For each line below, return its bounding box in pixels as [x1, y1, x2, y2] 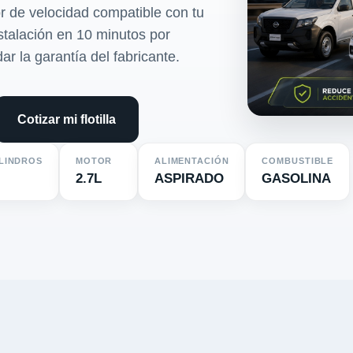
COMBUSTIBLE [262, 156, 334, 165]
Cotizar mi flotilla [17, 113, 116, 126]
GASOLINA [262, 171, 332, 186]
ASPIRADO [154, 171, 224, 186]
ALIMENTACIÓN [154, 156, 229, 165]
